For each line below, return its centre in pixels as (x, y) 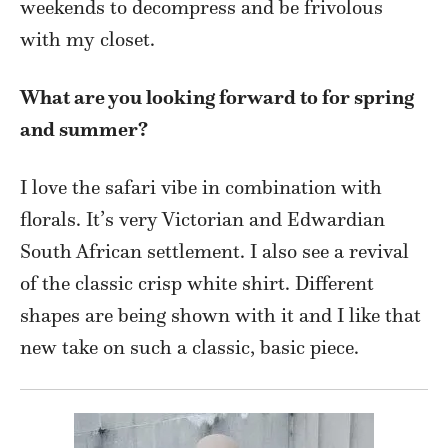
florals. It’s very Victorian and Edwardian (202, 219)
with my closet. (87, 39)
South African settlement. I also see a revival (214, 251)
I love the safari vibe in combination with (201, 187)
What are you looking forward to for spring (217, 97)
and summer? (84, 129)
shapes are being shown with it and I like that (220, 315)
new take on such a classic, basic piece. (189, 347)
